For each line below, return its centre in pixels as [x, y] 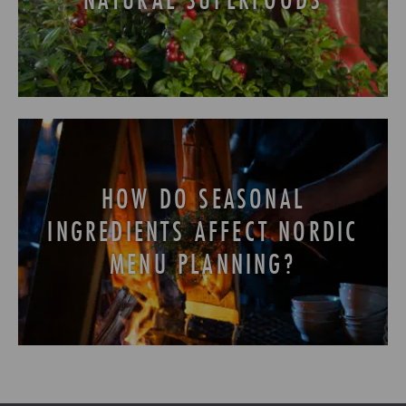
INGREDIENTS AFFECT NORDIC [203, 231]
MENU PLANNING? [203, 264]
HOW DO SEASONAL [203, 198]
